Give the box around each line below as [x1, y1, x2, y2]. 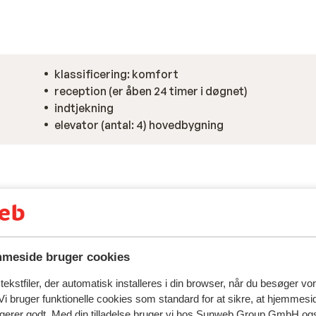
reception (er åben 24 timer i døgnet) [54, 84, 248, 98]
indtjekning [54, 101, 114, 115]
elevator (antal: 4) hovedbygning [54, 118, 224, 132]
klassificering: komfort [54, 67, 178, 81]
